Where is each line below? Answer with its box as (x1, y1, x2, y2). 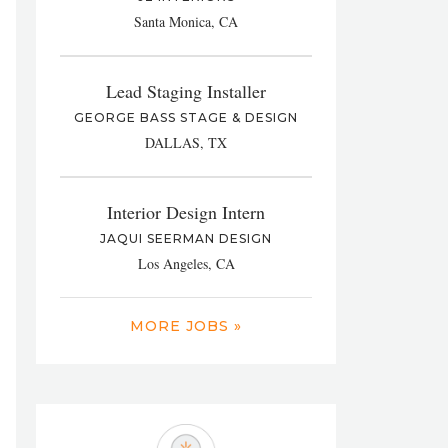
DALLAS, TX (145, 133, 227, 152)
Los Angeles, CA (137, 254, 235, 273)
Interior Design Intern (107, 200, 265, 224)
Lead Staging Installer (106, 79, 266, 103)
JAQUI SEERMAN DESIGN (100, 231, 272, 246)
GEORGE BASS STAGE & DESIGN (74, 110, 298, 125)
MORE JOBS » (130, 317, 242, 335)
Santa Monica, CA (134, 12, 238, 31)
